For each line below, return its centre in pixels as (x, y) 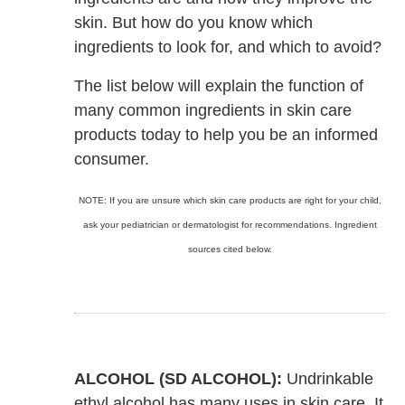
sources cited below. (230, 249)
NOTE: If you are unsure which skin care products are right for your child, (230, 200)
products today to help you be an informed (226, 134)
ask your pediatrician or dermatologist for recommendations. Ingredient (230, 224)
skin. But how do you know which (194, 22)
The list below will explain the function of (219, 85)
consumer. (112, 159)
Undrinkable (328, 378)
